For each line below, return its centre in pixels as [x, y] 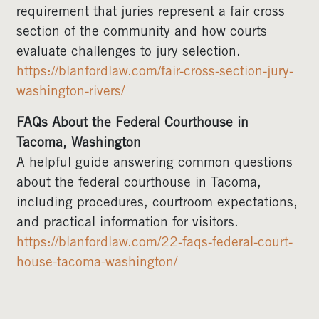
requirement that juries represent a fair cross [151, 12]
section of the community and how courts [142, 32]
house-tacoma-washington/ [97, 263]
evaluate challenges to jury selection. [129, 52]
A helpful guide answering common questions [155, 163]
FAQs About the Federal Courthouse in [132, 124]
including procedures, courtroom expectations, [157, 203]
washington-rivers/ [70, 92]
